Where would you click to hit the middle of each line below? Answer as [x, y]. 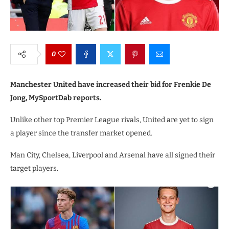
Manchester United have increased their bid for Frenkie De [111, 84]
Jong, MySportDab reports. [56, 98]
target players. [34, 168]
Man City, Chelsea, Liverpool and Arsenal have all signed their [113, 155]
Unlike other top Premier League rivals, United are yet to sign [112, 120]
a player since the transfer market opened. [81, 133]
